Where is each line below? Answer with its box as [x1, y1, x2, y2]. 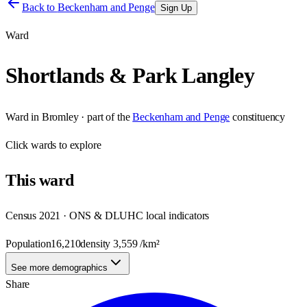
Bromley [41, 110, 79, 123]
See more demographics [11, 262, 108, 273]
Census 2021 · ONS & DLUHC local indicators [5, 209, 210, 221]
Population [5, 237, 51, 249]
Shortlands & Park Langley [5, 63, 254, 88]
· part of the [78, 110, 130, 123]
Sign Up [160, 3, 192, 13]
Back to [22, 1, 58, 13]
